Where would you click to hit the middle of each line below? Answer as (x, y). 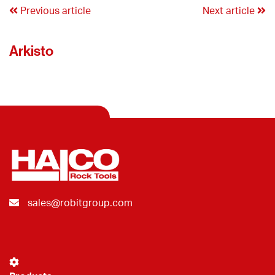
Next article (230, 11)
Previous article (54, 11)
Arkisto (31, 51)
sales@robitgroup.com (80, 203)
